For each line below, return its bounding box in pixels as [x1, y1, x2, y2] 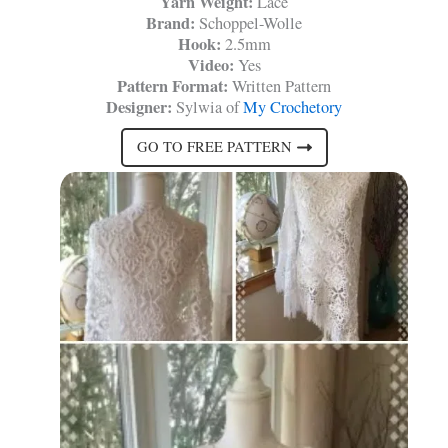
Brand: [146, 10, 195, 35]
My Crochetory [243, 95, 342, 118]
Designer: [106, 94, 172, 119]
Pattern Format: [117, 73, 228, 98]
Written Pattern [228, 74, 331, 97]
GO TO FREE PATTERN [136, 137, 292, 157]
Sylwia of [172, 95, 243, 118]
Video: [187, 52, 234, 77]
